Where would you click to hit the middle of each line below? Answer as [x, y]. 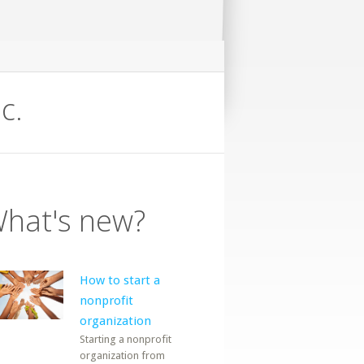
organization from [123, 355]
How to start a [120, 280]
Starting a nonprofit [126, 339]
